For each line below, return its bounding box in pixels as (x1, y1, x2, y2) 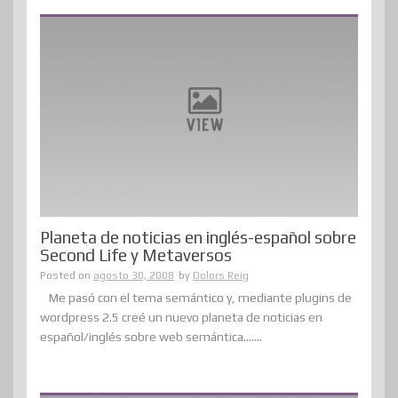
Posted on (40, 268, 93, 282)
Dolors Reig (193, 268, 249, 282)
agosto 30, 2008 (93, 268, 174, 282)
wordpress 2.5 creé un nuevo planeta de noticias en (40, 309, 322, 324)
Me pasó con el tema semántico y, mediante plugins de (49, 290, 352, 305)
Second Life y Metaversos (40, 244, 232, 265)
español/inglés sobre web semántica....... (40, 329, 262, 344)
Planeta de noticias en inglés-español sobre (40, 227, 356, 247)
